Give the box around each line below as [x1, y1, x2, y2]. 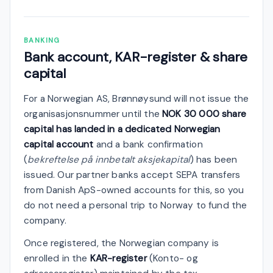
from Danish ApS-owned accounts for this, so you [24, 183, 244, 196]
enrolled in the [24, 252, 90, 264]
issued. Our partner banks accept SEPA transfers [24, 168, 241, 181]
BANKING [24, 35, 60, 45]
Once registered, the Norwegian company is [24, 236, 219, 249]
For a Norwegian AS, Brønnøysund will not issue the [24, 92, 249, 105]
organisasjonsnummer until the [24, 107, 163, 120]
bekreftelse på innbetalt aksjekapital [27, 153, 190, 166]
